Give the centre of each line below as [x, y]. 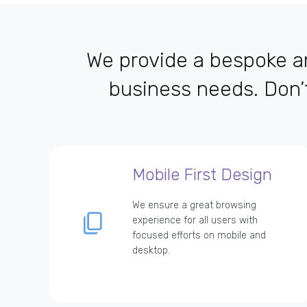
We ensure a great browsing [194, 206]
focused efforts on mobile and [199, 236]
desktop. [151, 251]
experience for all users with [195, 221]
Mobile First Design [202, 175]
